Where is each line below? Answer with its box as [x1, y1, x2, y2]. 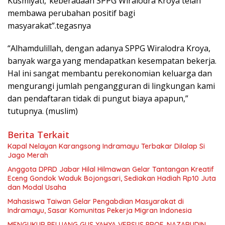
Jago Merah [8, 150, 48, 160]
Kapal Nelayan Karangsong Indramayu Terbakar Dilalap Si [8, 141, 205, 151]
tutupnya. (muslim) [8, 105, 78, 117]
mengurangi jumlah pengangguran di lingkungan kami [8, 80, 215, 91]
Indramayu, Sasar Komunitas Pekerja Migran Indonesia [8, 205, 192, 215]
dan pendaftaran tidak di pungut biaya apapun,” [8, 92, 188, 104]
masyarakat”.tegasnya [8, 20, 91, 31]
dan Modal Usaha [8, 182, 66, 192]
